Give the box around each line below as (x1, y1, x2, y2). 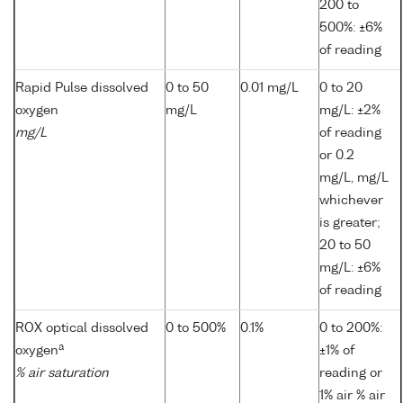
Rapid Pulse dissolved (15, 82, 148, 95)
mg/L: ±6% (319, 262, 381, 275)
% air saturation (15, 367, 109, 381)
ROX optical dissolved (15, 322, 148, 336)
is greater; (319, 217, 381, 230)
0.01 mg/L (240, 82, 299, 95)
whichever (319, 194, 383, 208)
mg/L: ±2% (319, 104, 381, 118)
